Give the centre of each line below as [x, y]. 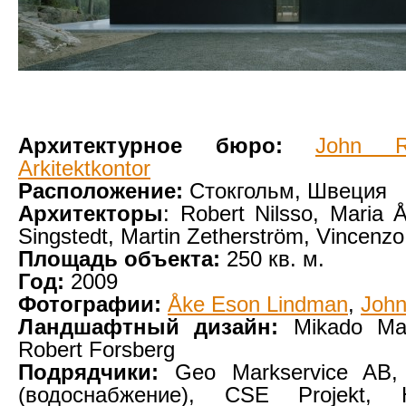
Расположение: [101, 191]
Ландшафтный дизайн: [149, 327]
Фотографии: [90, 304]
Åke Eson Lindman [258, 304]
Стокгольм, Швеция [285, 191]
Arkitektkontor [84, 168]
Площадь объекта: [119, 259]
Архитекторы [91, 213]
